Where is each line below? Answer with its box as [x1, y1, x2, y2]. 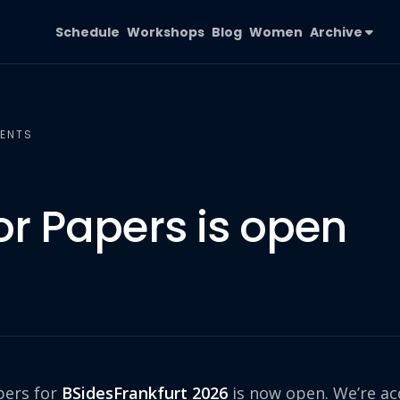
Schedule [55, 23, 121, 41]
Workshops [127, 23, 205, 41]
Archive [310, 23, 366, 41]
